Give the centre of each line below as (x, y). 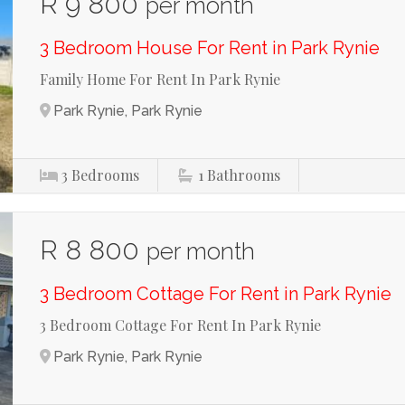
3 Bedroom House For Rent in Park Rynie (210, 48)
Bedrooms (106, 175)
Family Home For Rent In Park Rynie (160, 79)
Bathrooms (244, 175)
